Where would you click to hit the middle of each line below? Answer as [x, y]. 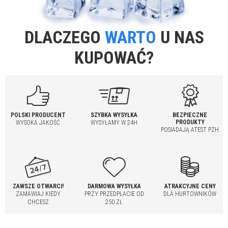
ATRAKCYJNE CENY [190, 186]
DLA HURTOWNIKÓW [190, 194]
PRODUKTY [190, 122]
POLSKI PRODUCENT [38, 115]
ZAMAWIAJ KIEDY [38, 194]
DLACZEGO [64, 37]
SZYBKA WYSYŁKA [114, 115]
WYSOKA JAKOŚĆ [38, 122]
